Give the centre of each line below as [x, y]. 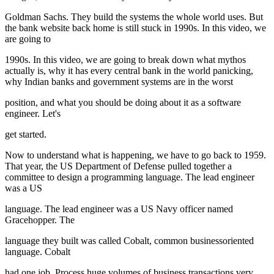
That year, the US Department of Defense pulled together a [118, 166]
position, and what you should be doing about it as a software [123, 103]
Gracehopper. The [40, 220]
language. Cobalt [38, 252]
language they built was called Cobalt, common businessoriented [129, 241]
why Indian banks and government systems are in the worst [119, 82]
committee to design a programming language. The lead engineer [130, 177]
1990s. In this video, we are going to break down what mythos [125, 60]
